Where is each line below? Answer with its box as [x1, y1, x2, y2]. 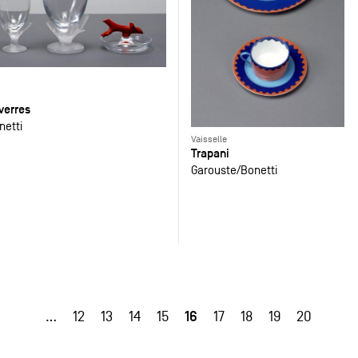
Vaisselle [190, 133, 227, 145]
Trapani [190, 145, 229, 161]
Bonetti [240, 163, 277, 177]
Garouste [190, 163, 237, 177]
